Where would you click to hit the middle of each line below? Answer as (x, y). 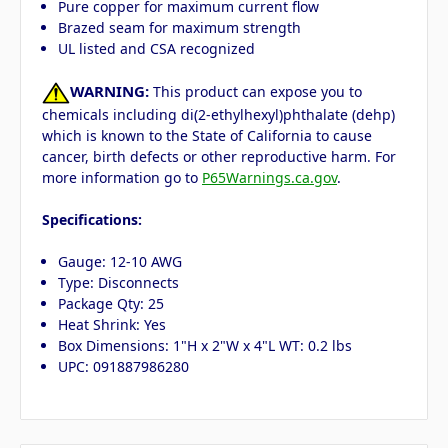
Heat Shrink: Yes (112, 325)
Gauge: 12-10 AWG (120, 262)
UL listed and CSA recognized (157, 49)
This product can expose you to (255, 92)
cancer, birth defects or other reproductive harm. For (219, 157)
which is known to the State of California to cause (207, 136)
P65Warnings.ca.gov (269, 178)
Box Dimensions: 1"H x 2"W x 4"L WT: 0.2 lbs (205, 346)
